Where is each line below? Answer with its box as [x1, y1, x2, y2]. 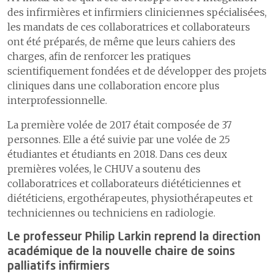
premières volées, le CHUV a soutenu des [7, 163, 201, 176]
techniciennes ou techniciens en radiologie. [7, 207, 215, 220]
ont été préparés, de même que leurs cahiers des [7, 35, 235, 48]
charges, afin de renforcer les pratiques [7, 50, 191, 63]
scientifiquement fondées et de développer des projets [7, 65, 267, 78]
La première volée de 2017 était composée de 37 [7, 119, 232, 131]
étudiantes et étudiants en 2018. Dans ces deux [7, 148, 227, 161]
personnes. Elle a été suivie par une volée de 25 [7, 133, 230, 146]
